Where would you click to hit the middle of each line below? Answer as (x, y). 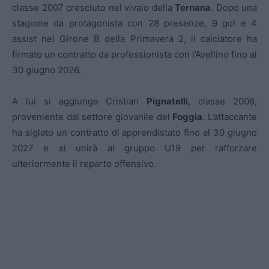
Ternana (193, 8)
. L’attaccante (230, 117)
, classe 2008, (223, 101)
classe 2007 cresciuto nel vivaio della (93, 8)
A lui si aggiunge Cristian (80, 101)
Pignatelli (168, 101)
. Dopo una (234, 8)
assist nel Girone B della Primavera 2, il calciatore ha (134, 39)
